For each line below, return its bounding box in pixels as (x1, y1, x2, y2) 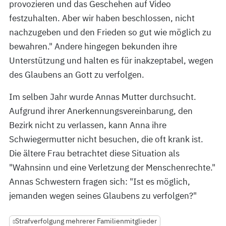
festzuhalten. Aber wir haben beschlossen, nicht (9, 13, 195, 24)
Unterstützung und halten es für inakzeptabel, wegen (9, 55, 213, 66)
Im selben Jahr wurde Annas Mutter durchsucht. (9, 91, 196, 102)
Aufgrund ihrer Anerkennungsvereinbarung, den (9, 105, 193, 117)
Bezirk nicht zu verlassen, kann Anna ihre (9, 120, 166, 131)
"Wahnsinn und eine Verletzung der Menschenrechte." (9, 162, 215, 173)
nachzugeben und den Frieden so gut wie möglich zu (9, 27, 211, 38)
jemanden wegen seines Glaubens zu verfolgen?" (9, 190, 197, 201)
